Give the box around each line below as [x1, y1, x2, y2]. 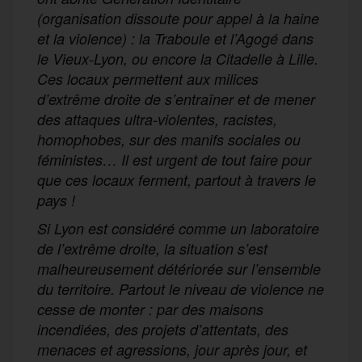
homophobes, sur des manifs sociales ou [37, 128, 301, 149]
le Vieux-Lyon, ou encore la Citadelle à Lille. [37, 48, 318, 69]
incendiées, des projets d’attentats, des [37, 318, 288, 339]
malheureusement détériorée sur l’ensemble [37, 258, 321, 279]
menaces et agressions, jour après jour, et [37, 339, 307, 360]
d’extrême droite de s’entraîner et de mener [37, 88, 315, 109]
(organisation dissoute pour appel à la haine [37, 7, 319, 28]
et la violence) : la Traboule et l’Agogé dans [37, 27, 314, 48]
